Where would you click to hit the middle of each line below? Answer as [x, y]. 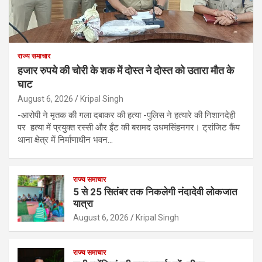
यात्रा [83, 203]
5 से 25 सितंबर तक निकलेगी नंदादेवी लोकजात [155, 192]
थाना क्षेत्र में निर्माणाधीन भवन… [65, 139]
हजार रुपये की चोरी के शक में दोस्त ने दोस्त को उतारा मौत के [126, 70]
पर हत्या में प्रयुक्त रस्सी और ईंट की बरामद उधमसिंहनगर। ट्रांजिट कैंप [129, 127]
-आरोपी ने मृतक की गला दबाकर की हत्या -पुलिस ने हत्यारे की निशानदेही [126, 115]
